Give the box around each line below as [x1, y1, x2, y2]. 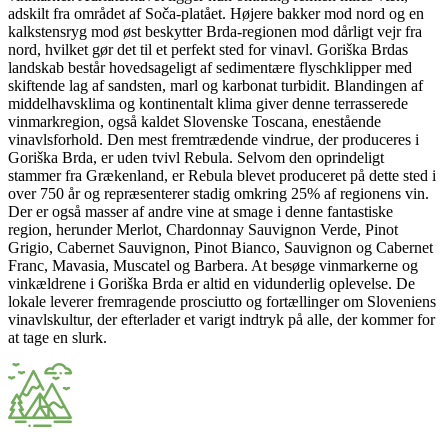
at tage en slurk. [8, 328, 107, 346]
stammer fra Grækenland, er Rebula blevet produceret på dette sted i [8, 166, 436, 184]
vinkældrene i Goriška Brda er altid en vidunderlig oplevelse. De [8, 274, 415, 292]
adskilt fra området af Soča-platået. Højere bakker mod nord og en [8, 4, 424, 22]
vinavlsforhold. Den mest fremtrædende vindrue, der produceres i [8, 130, 419, 148]
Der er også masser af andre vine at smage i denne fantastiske [8, 202, 393, 220]
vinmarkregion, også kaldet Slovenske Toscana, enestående [8, 112, 381, 130]
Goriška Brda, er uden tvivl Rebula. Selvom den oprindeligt [8, 148, 384, 166]
